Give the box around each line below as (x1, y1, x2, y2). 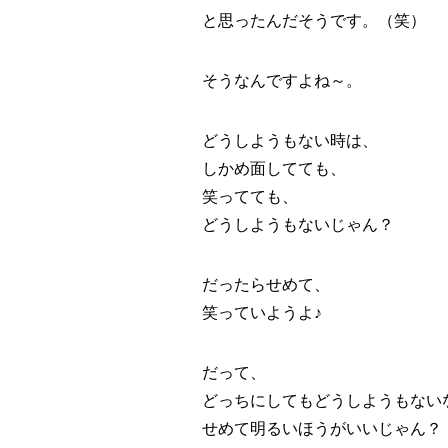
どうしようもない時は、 (202, 132, 378, 150)
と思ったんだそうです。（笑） (202, 12, 426, 30)
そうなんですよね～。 (202, 72, 362, 90)
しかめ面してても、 (202, 160, 346, 178)
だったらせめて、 (202, 276, 330, 294)
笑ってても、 (202, 188, 298, 206)
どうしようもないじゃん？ (202, 216, 394, 234)
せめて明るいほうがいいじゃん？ (202, 420, 442, 438)
